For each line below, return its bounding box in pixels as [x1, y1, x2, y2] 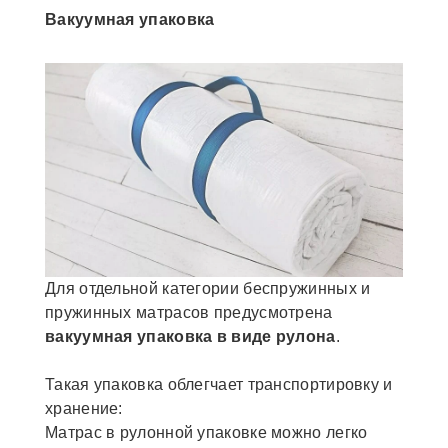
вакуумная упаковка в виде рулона [45, 328, 336, 346]
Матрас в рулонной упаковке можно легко [45, 424, 368, 442]
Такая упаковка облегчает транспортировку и [45, 376, 393, 394]
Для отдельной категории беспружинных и [45, 280, 371, 298]
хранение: [45, 400, 123, 418]
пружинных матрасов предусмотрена [45, 304, 333, 322]
